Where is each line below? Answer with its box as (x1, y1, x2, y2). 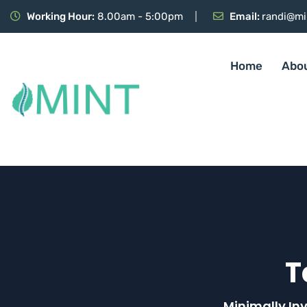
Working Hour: (27, 10, 95, 23)
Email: (230, 10, 262, 23)
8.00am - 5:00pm (95, 10, 183, 23)
